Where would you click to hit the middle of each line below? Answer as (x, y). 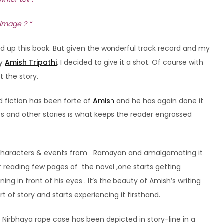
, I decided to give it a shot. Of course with (130, 62)
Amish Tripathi (31, 62)
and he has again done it (159, 101)
